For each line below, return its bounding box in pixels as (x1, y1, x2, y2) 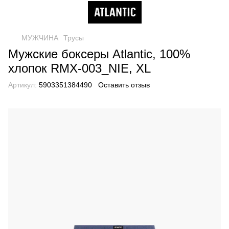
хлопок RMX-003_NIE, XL (8, 61, 151, 75)
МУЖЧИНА (21, 34, 58, 42)
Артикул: (8, 81, 37, 89)
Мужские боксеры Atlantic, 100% (8, 47, 190, 61)
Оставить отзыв (98, 81, 150, 89)
